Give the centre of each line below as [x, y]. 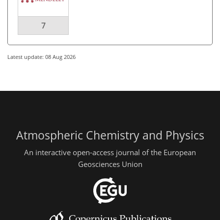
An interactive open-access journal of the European [110, 152]
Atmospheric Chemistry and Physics [110, 135]
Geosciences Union [110, 164]
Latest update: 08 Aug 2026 [41, 56]
